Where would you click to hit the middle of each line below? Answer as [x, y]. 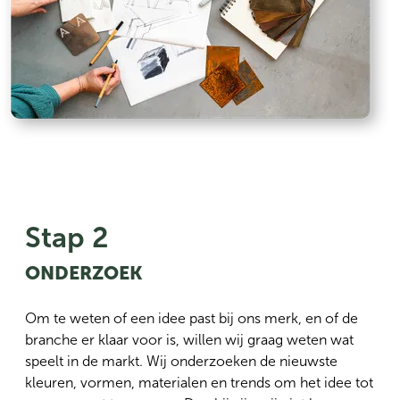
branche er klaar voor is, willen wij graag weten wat [189, 340]
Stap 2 [67, 238]
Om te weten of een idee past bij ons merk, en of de [192, 319]
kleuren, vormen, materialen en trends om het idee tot [199, 383]
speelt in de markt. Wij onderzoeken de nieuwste [181, 362]
